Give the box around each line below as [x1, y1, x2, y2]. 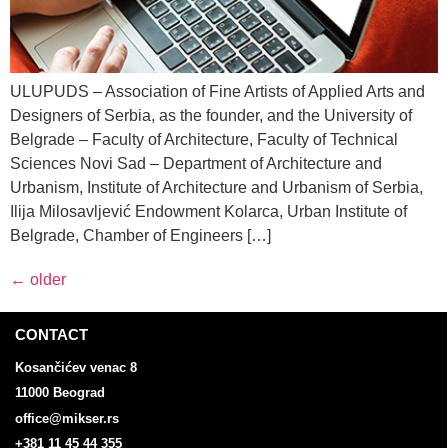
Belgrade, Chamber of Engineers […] [10, 227, 271, 245]
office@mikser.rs [15, 410, 119, 426]
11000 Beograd [15, 385, 105, 401]
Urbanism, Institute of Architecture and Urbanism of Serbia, [10, 179, 423, 197]
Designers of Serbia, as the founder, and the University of [10, 107, 412, 125]
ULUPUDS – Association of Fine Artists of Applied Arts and [10, 83, 425, 101]
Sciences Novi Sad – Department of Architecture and [10, 155, 382, 173]
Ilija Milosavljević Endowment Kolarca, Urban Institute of [10, 203, 407, 221]
